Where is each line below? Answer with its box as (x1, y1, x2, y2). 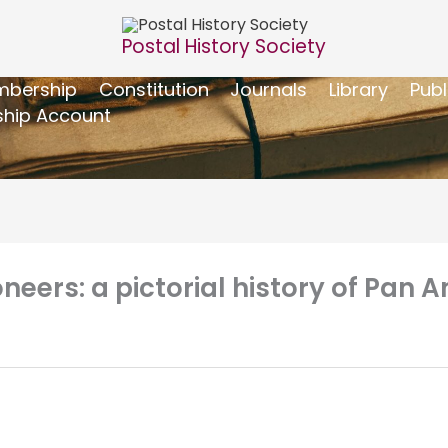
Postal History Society (122, 32, 326, 60)
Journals (230, 76, 308, 102)
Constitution (98, 76, 209, 102)
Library (328, 76, 388, 102)
